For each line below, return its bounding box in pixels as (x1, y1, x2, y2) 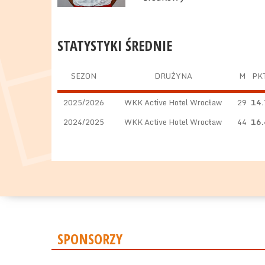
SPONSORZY (57, 229, 122, 248)
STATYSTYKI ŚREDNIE (57, 35, 172, 55)
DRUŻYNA (154, 69, 192, 82)
